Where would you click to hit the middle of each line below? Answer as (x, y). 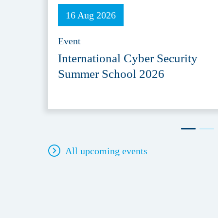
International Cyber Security (128, 58)
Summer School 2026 (111, 74)
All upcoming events (106, 151)
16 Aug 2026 (91, 15)
